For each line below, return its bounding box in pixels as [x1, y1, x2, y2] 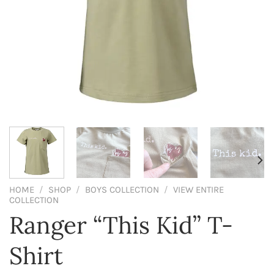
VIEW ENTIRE [172, 183, 224, 195]
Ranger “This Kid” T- [9, 210, 233, 241]
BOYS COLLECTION [84, 183, 159, 195]
